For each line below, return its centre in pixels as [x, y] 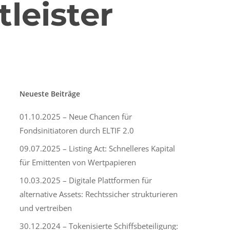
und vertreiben [45, 208]
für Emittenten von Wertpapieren [78, 162]
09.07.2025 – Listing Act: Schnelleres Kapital [97, 148]
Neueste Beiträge [50, 94]
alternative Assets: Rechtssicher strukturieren [98, 194]
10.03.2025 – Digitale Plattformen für [85, 180]
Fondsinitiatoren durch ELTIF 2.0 [76, 130]
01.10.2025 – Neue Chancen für [75, 117]
